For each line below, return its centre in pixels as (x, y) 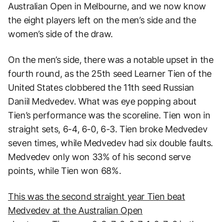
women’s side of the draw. (60, 34)
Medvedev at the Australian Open (75, 210)
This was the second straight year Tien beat (97, 196)
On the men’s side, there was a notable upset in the (111, 59)
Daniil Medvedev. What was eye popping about (102, 101)
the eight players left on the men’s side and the (102, 20)
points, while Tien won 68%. (65, 170)
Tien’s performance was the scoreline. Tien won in (109, 115)
